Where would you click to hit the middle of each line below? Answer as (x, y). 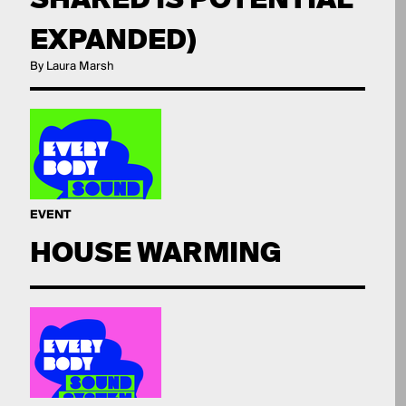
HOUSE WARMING (155, 252)
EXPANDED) (113, 39)
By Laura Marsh (72, 67)
